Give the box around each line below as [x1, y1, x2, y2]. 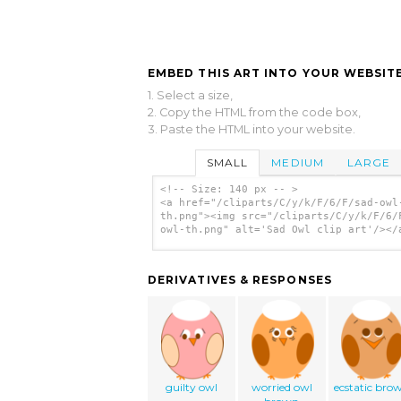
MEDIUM [271, 155, 324, 169]
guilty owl [166, 380, 218, 395]
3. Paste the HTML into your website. [148, 122, 355, 136]
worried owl [251, 380, 312, 395]
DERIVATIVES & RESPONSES [148, 273, 332, 287]
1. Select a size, [148, 88, 233, 102]
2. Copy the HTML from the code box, [148, 105, 361, 119]
